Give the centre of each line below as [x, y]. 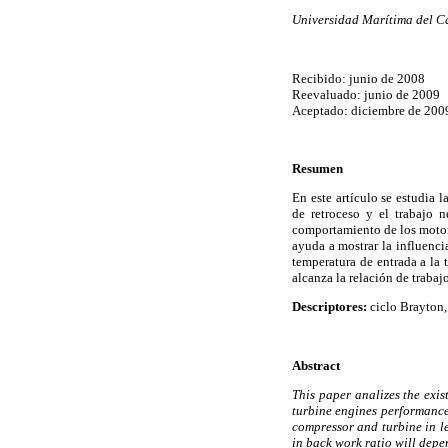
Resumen [317, 168]
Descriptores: [331, 307]
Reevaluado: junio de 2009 [366, 94]
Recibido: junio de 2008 [358, 78]
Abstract [316, 365]
